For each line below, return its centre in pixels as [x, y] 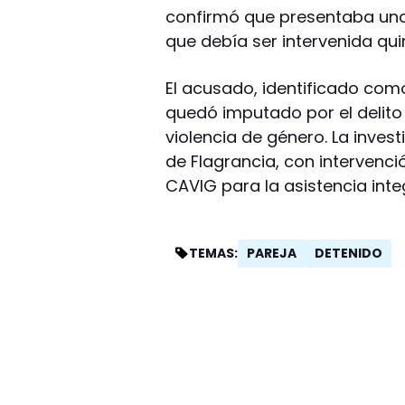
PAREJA [272, 253]
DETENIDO [349, 253]
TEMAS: [214, 253]
